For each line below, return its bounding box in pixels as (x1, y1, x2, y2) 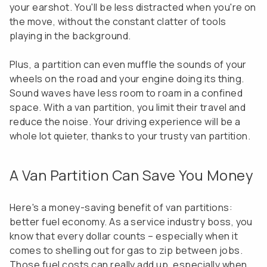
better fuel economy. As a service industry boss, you (10, 215, 253, 228)
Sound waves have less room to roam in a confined (10, 86, 243, 100)
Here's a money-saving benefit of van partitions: (10, 201, 233, 214)
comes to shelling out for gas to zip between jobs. (10, 244, 243, 257)
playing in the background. (10, 29, 131, 42)
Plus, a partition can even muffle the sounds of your (10, 58, 247, 71)
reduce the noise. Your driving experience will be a (10, 115, 241, 128)
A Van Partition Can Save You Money (10, 165, 254, 185)
